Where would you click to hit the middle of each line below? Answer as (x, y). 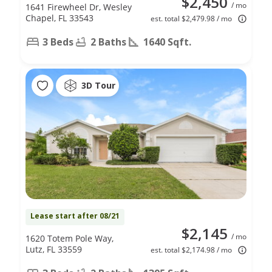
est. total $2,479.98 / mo (191, 18)
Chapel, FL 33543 (59, 18)
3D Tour (98, 86)
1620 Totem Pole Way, (70, 238)
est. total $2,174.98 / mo (191, 250)
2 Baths (108, 42)
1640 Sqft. (167, 42)
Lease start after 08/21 (75, 216)
